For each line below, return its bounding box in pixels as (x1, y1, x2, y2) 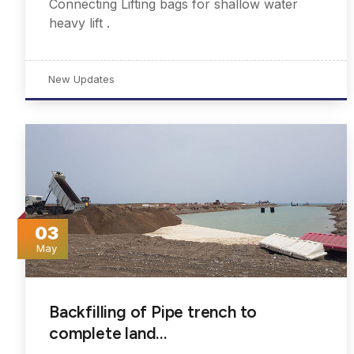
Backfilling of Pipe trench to (49, 302, 258, 322)
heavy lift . (49, 15, 110, 32)
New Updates (48, 73, 115, 86)
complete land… (49, 323, 168, 344)
